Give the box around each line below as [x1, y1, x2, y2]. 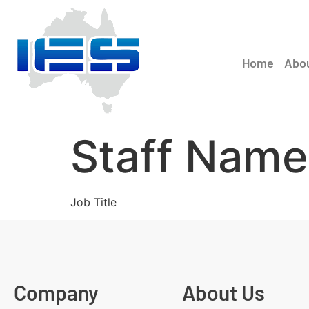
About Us [182, 280, 266, 306]
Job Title [70, 195, 117, 209]
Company [14, 280, 99, 306]
